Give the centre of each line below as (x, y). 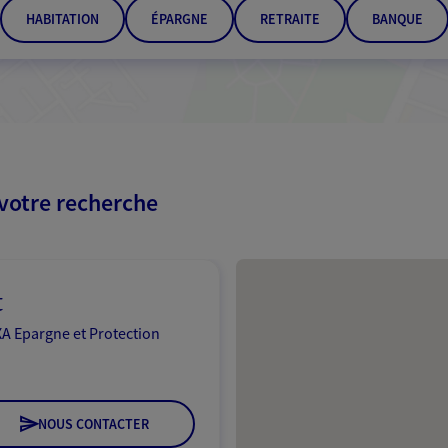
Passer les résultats (301, 215)
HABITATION (62, 19)
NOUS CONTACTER (93, 424)
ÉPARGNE (179, 19)
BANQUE (397, 19)
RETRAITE (289, 19)
